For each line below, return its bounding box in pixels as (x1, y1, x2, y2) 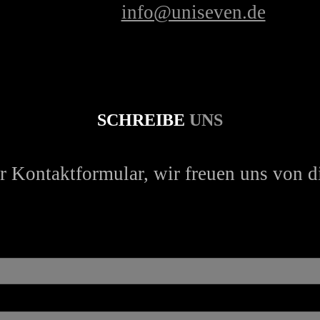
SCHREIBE (97, 111, 189, 129)
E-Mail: (54, 1, 121, 23)
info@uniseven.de (121, 1, 266, 23)
